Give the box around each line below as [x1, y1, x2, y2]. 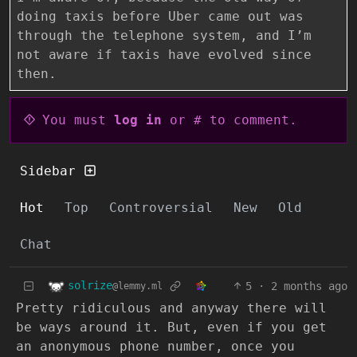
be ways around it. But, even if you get [16, 319, 327, 335]
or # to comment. [162, 112, 297, 127]
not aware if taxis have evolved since [17, 46, 312, 62]
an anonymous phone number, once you [16, 338, 295, 354]
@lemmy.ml [112, 280, 163, 292]
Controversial [109, 199, 213, 215]
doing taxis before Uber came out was [17, 8, 304, 24]
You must [42, 112, 114, 127]
